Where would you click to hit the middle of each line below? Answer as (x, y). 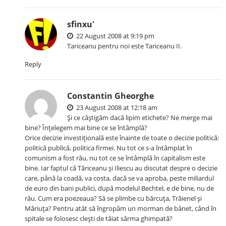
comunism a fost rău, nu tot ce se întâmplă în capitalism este (115, 158)
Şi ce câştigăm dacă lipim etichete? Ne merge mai (140, 118)
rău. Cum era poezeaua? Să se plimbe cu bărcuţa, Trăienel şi (114, 199)
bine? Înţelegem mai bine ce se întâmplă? (86, 128)
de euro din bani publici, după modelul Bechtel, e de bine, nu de (120, 188)
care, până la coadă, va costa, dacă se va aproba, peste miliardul (120, 178)
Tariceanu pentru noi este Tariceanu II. (125, 46)
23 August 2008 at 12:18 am (116, 108)
